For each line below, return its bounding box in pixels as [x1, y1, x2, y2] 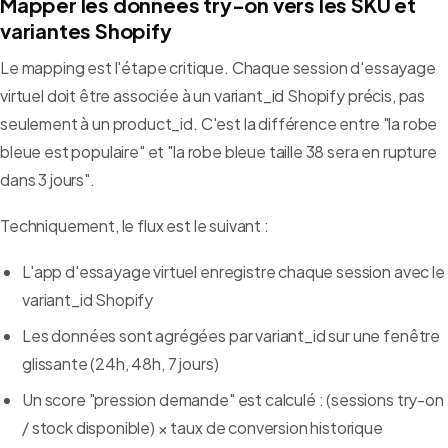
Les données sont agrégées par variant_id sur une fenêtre [22, 325, 441, 347]
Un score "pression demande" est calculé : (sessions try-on [22, 389, 444, 411]
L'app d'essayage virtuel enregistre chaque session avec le [22, 261, 445, 283]
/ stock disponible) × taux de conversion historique [22, 417, 383, 439]
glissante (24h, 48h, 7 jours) [22, 353, 219, 375]
